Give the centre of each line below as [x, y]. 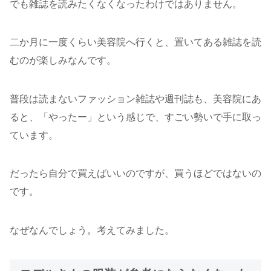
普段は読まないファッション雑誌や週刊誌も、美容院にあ [135, 99]
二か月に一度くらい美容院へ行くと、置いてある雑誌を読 [135, 42]
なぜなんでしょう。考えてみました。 [92, 230]
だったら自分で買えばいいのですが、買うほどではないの [135, 174]
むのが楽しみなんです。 [63, 60]
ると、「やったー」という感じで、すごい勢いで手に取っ [135, 117]
